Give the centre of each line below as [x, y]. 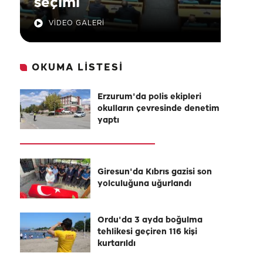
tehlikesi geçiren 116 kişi [147, 232]
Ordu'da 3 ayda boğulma [150, 220]
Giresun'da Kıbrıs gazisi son [155, 172]
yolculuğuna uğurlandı [144, 184]
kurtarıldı [117, 244]
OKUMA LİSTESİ [77, 68]
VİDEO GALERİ [77, 23]
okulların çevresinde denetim [159, 109]
